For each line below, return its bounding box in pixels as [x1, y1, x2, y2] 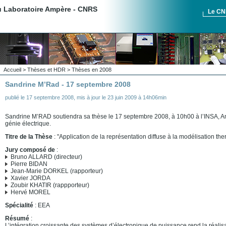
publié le [5, 94, 26, 100]
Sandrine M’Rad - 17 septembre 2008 [5, 80, 131, 88]
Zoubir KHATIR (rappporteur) [9, 182, 89, 189]
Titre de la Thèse [5, 133, 52, 140]
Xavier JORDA [9, 175, 50, 182]
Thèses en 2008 [72, 67, 111, 73]
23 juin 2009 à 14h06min [107, 94, 166, 100]
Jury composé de [5, 146, 55, 153]
